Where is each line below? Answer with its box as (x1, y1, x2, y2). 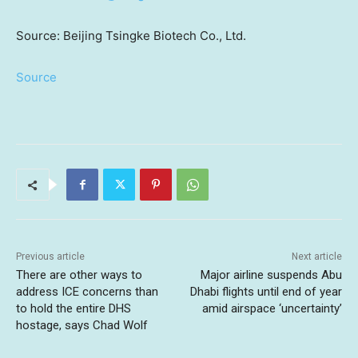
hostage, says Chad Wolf (16, 318, 148, 333)
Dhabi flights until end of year (189, 284, 342, 300)
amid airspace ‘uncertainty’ (201, 301, 342, 316)
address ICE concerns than (16, 284, 158, 300)
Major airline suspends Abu (200, 268, 342, 283)
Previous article (16, 251, 85, 263)
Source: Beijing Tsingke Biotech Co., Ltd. (16, 28, 246, 44)
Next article (291, 251, 342, 263)
